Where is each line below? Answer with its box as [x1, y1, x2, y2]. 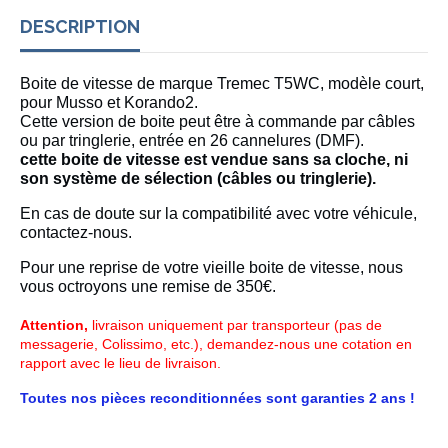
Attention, [20, 317, 92, 334]
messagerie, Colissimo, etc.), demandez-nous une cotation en [20, 336, 412, 353]
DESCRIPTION [20, 16, 140, 38]
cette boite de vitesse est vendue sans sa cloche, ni [20, 151, 408, 169]
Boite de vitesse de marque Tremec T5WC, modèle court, [20, 75, 424, 93]
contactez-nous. [20, 224, 132, 242]
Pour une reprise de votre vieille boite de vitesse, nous [20, 259, 403, 277]
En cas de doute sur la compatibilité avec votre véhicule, [20, 205, 417, 223]
